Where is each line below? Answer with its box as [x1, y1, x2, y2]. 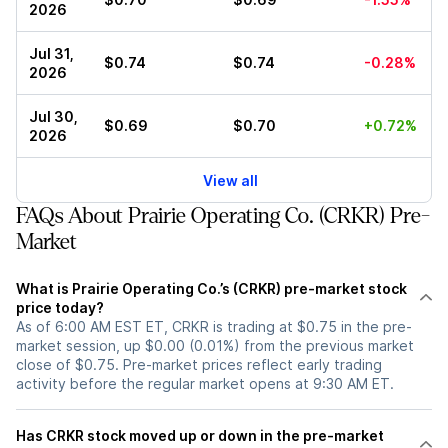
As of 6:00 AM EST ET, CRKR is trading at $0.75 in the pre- [16, 318, 412, 336]
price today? [16, 299, 104, 317]
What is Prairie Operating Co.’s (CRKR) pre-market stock [16, 280, 407, 298]
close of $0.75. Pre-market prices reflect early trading [16, 356, 382, 374]
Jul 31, [29, 45, 74, 63]
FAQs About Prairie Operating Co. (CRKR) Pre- [16, 204, 430, 229]
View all [202, 171, 258, 189]
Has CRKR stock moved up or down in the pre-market [16, 427, 87, 445]
